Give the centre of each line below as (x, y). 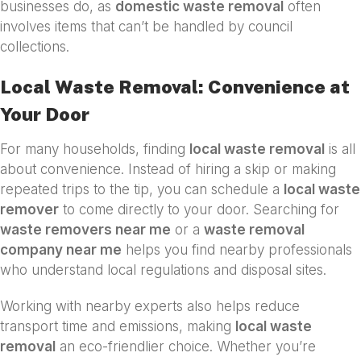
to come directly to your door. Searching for (199, 209)
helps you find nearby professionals (237, 249)
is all (340, 149)
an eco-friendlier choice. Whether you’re (186, 347)
